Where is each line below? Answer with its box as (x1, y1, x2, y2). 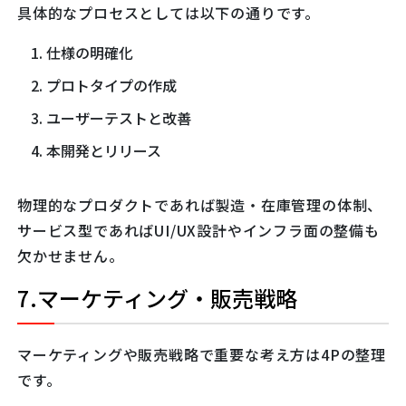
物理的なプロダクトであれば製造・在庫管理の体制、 (17, 194, 383, 217)
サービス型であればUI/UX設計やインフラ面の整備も (17, 219, 380, 242)
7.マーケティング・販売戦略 (17, 282, 297, 314)
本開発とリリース (46, 140, 161, 162)
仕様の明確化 (46, 42, 133, 64)
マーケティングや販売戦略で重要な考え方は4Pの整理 (17, 343, 386, 366)
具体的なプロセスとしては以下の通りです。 (17, 2, 320, 24)
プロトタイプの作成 (46, 74, 177, 97)
